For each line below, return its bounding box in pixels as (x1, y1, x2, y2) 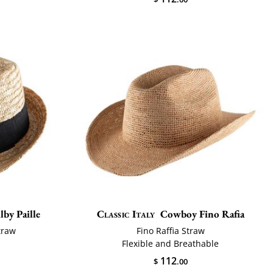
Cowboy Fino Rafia (160, 207, 245, 221)
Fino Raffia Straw (136, 224, 205, 236)
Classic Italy (96, 207, 155, 221)
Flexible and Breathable (122, 237, 219, 249)
